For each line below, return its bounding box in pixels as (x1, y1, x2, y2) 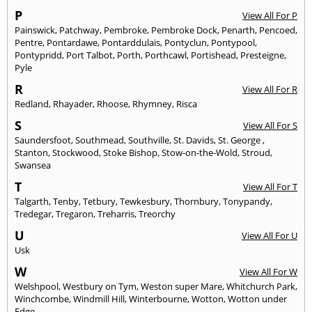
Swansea (15, 158, 51, 171)
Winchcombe (15, 292, 69, 305)
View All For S (243, 118, 297, 132)
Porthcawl (145, 48, 187, 61)
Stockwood (52, 146, 99, 159)
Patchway (59, 23, 100, 36)
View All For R (242, 82, 297, 95)
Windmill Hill (73, 292, 125, 305)
